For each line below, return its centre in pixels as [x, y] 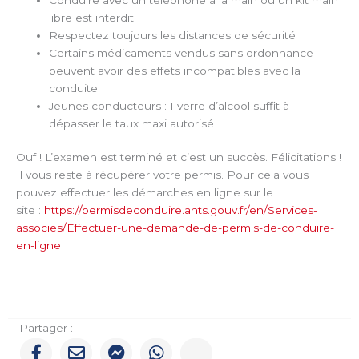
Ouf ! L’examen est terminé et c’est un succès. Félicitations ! [179, 157]
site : [30, 210]
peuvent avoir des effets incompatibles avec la [175, 70]
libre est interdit [92, 17]
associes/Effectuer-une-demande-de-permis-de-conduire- [175, 228]
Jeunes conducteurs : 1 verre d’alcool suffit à [169, 105]
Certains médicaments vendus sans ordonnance [182, 52]
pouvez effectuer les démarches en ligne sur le [145, 193]
